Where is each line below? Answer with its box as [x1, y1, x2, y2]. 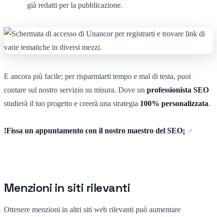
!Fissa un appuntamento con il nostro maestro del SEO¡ [4, 126, 185, 135]
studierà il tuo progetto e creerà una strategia [4, 99, 140, 108]
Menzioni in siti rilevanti [4, 180, 130, 195]
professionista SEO [147, 85, 209, 94]
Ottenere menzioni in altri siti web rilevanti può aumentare [4, 205, 181, 214]
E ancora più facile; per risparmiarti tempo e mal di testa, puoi [4, 72, 191, 80]
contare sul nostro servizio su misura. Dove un [4, 85, 147, 94]
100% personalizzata [140, 99, 208, 108]
